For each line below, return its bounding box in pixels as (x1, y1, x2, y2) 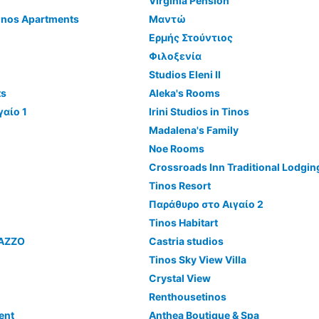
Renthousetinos (148, 291, 226, 303)
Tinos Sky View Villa (148, 253, 246, 266)
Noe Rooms (148, 142, 204, 155)
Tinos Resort (148, 179, 211, 192)
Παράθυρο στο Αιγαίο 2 (148, 198, 263, 210)
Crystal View (148, 272, 211, 284)
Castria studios (148, 235, 224, 247)
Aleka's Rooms (148, 87, 220, 99)
